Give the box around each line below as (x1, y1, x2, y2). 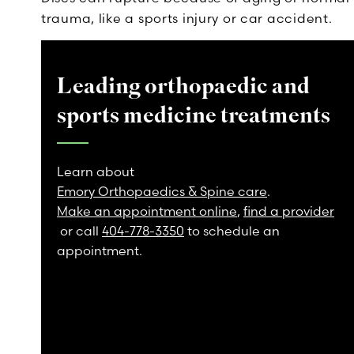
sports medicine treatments (57, 100, 330, 130)
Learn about (57, 164, 134, 179)
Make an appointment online (57, 203, 237, 219)
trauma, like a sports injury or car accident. (41, 10, 333, 26)
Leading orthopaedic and (57, 71, 310, 101)
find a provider (243, 203, 334, 219)
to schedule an (184, 223, 280, 239)
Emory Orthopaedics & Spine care (57, 183, 267, 199)
